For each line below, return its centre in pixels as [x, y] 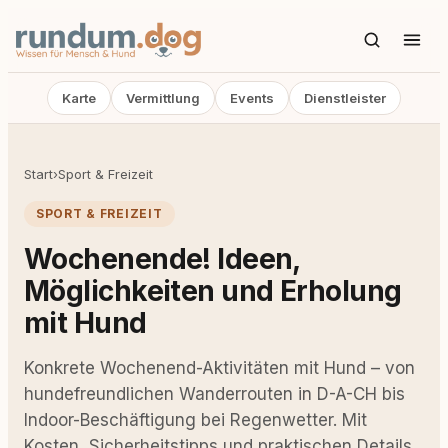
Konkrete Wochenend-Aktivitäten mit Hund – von [219, 368]
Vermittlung [163, 98]
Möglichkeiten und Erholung [213, 291]
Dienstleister [345, 98]
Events [252, 98]
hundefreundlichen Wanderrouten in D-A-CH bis [214, 394]
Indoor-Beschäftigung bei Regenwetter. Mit [195, 420]
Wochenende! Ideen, [162, 259]
